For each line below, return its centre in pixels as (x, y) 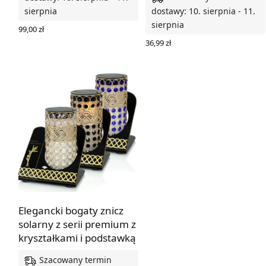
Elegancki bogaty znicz (71, 210)
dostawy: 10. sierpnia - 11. (203, 11)
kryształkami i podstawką (77, 237)
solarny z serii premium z (77, 224)
